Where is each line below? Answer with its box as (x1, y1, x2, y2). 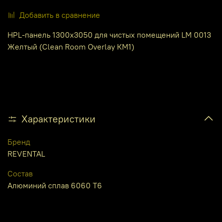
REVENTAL (7, 148, 45, 159)
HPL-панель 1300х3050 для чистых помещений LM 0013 (7, 30, 211, 40)
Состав (7, 168, 33, 178)
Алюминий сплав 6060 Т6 (7, 180, 102, 190)
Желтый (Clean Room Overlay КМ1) (7, 42, 134, 52)
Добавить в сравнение (19, 10, 100, 20)
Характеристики (21, 112, 96, 125)
